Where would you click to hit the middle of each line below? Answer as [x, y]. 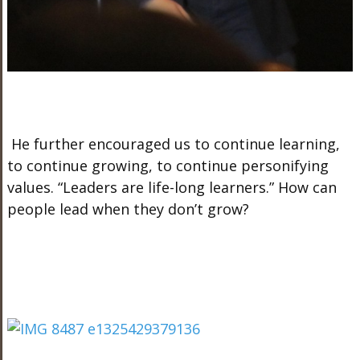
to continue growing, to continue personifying [168, 165]
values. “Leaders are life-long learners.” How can [172, 187]
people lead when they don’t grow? [128, 209]
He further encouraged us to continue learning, [173, 143]
